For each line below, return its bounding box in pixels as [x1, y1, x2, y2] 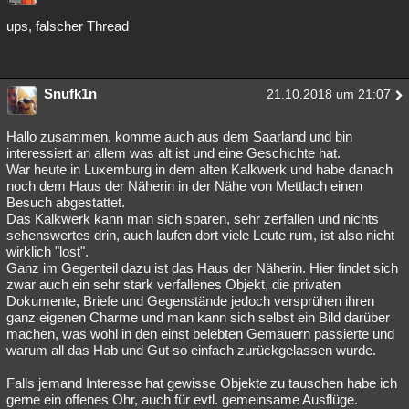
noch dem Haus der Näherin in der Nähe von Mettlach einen [6, 178, 362, 194]
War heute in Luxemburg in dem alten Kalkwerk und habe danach [6, 162, 393, 178]
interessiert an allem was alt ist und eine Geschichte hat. [6, 145, 341, 162]
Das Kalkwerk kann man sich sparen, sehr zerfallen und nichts [6, 211, 379, 227]
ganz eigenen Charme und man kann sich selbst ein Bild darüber [6, 309, 390, 326]
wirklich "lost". [6, 244, 89, 260]
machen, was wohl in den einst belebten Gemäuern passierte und [6, 326, 394, 342]
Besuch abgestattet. [6, 194, 125, 211]
